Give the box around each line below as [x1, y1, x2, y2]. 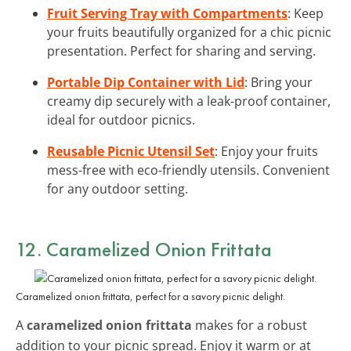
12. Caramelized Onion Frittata [16, 235, 272, 262]
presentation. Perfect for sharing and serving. [47, 42, 316, 60]
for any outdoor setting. [47, 179, 188, 197]
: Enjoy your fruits [215, 142, 318, 160]
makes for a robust [192, 316, 307, 334]
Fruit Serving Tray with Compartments [47, 4, 288, 22]
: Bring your [244, 73, 313, 91]
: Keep [288, 4, 324, 22]
